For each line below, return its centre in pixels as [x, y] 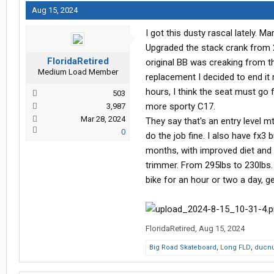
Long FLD [235, 248]
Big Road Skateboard [183, 248]
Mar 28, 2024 [103, 119]
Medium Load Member [78, 72]
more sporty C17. [180, 107]
